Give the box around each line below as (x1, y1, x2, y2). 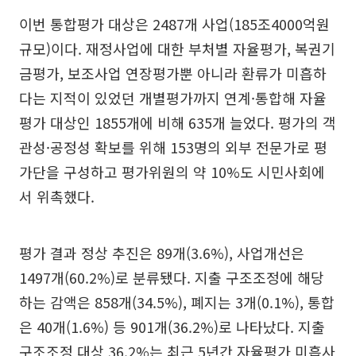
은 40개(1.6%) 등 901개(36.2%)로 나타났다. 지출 (19, 316, 325, 338)
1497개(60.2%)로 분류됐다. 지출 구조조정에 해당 (19, 267, 324, 288)
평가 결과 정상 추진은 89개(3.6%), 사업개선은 (19, 242, 304, 264)
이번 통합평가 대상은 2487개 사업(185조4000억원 (19, 14, 330, 35)
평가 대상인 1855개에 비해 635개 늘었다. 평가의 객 (19, 112, 336, 133)
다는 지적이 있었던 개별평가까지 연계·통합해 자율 (19, 87, 327, 109)
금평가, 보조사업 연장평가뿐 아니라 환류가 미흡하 (19, 63, 327, 84)
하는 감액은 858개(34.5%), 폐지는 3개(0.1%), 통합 (19, 292, 335, 313)
